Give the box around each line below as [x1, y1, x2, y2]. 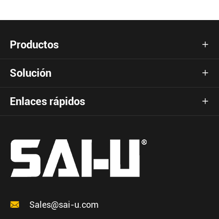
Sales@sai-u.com [29, 199, 99, 210]
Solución [10, 66, 51, 79]
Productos [10, 38, 59, 51]
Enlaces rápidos [10, 95, 85, 108]
